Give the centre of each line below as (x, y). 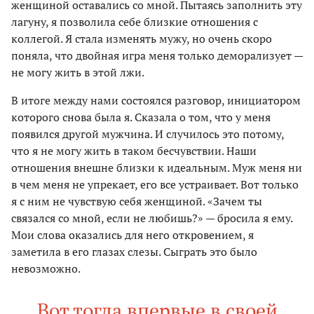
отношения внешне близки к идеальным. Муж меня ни (157, 168)
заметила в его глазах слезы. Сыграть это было (134, 252)
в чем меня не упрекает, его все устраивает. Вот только (155, 185)
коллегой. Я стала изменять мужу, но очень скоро (142, 39)
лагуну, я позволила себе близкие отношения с (135, 22)
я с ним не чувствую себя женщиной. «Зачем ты (137, 202)
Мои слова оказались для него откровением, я (132, 235)
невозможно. (46, 269)
